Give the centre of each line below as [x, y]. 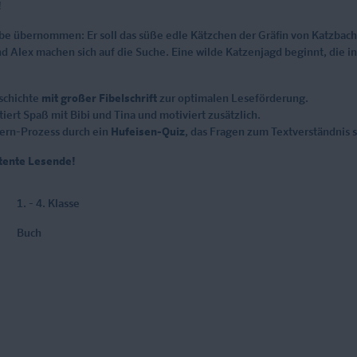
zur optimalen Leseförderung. [233, 98]
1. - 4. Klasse [48, 204]
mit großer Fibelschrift [99, 98]
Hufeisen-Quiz [148, 132]
